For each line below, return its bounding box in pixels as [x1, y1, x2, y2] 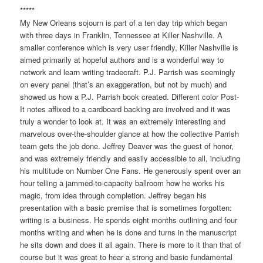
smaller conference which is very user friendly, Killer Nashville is [20, 41, 239, 53]
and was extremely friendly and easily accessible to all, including [20, 152, 241, 164]
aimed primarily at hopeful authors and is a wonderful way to [20, 53, 224, 65]
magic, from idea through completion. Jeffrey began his [20, 189, 207, 201]
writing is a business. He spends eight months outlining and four [20, 214, 238, 225]
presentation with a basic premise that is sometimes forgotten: [20, 201, 232, 213]
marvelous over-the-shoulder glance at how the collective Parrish [20, 127, 240, 139]
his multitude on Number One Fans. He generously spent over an [20, 164, 241, 176]
